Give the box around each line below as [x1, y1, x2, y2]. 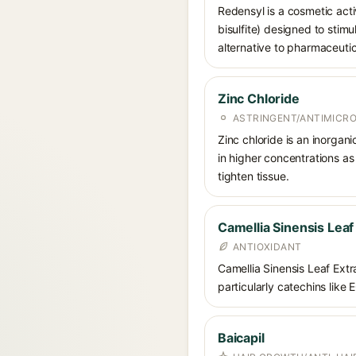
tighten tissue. [218, 169, 289, 183]
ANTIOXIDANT [233, 241, 302, 253]
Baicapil [218, 330, 265, 346]
